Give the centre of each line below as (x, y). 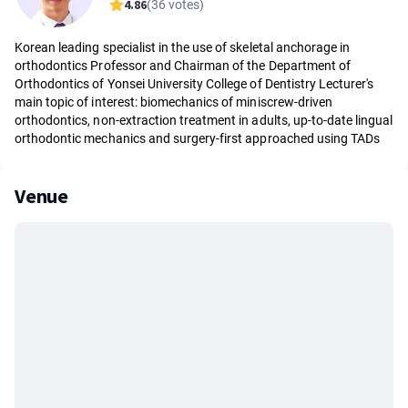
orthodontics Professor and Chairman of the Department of (183, 66)
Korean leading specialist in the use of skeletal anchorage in (183, 47)
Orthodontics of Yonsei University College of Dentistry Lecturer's (194, 84)
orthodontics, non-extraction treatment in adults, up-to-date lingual (204, 120)
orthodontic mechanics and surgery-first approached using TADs (198, 138)
